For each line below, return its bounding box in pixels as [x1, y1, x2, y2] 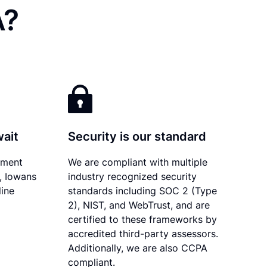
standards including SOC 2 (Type [68, 184, 218, 197]
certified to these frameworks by [68, 213, 218, 225]
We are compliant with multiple [68, 156, 208, 168]
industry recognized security [68, 170, 197, 182]
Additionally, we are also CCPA [68, 241, 208, 254]
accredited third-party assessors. [68, 227, 219, 240]
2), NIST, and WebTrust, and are [68, 198, 210, 211]
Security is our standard [68, 129, 207, 144]
